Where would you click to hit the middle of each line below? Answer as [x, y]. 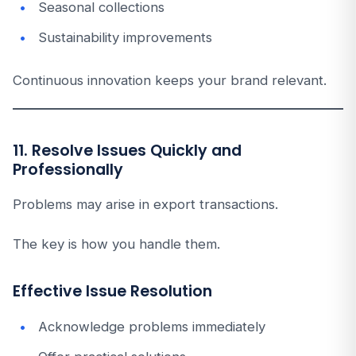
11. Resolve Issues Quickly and [127, 151]
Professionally [68, 170]
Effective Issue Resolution [112, 291]
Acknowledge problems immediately [152, 327]
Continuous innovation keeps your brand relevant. [170, 80]
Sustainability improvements [125, 37]
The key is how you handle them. [116, 244]
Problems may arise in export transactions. [145, 204]
